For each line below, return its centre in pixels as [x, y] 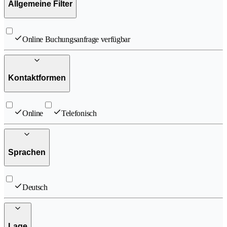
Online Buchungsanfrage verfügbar [76, 39]
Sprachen [27, 152]
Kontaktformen [37, 78]
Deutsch [35, 187]
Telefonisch [79, 113]
